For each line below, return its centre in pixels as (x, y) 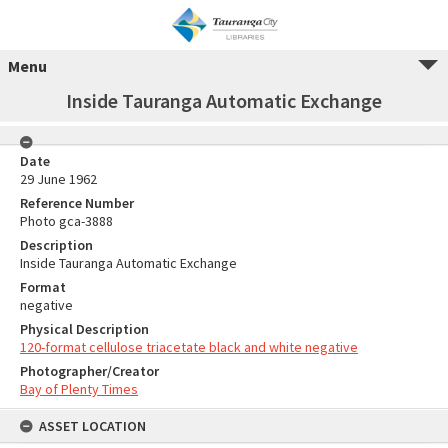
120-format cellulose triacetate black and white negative (189, 347)
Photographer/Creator (89, 371)
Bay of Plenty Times (79, 389)
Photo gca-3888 (66, 221)
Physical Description (84, 329)
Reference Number (77, 203)
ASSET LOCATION (92, 426)
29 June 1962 (58, 179)
